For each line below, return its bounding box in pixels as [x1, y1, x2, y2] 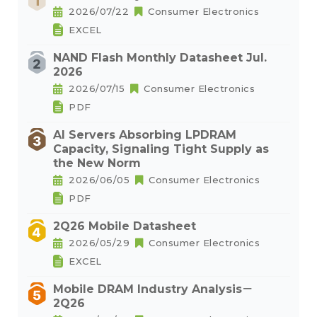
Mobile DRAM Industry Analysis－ [53, 282, 253, 296]
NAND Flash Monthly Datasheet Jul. [53, 51, 267, 64]
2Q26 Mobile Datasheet [53, 219, 196, 233]
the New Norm [53, 156, 141, 170]
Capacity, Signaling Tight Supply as [53, 142, 269, 156]
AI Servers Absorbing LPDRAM [53, 128, 236, 142]
